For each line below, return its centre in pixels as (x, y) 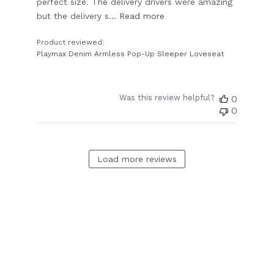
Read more (142, 16)
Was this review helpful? (167, 98)
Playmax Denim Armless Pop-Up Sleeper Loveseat (131, 54)
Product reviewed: (72, 43)
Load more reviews (137, 159)
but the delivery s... (77, 16)
